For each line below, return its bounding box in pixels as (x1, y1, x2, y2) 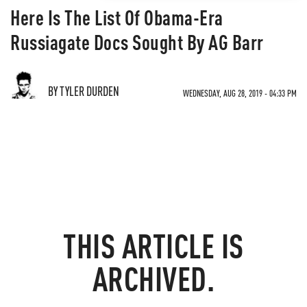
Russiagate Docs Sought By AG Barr (10, 29, 264, 55)
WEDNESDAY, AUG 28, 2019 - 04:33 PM (183, 87, 297, 99)
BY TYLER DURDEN (48, 83, 119, 99)
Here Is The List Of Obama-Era (10, 4, 223, 30)
